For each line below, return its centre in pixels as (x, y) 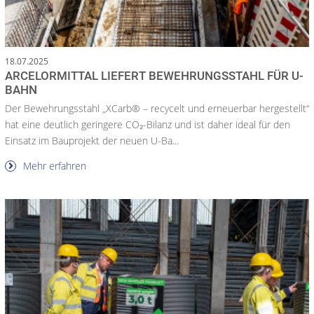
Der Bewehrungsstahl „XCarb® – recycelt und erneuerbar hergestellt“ (157, 108)
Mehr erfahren (53, 165)
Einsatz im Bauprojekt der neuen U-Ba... (92, 140)
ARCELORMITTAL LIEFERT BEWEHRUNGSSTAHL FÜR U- (154, 75)
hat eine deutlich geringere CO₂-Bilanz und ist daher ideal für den (148, 124)
